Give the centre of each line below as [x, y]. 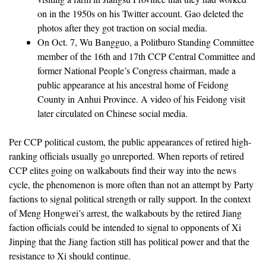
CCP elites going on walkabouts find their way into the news [123, 170]
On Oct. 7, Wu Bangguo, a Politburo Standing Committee [146, 42]
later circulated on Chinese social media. [113, 113]
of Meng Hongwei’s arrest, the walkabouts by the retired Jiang [125, 213]
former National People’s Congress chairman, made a [137, 70]
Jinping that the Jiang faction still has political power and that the [129, 241]
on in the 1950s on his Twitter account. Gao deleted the [140, 13]
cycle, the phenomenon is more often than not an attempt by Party [131, 184]
